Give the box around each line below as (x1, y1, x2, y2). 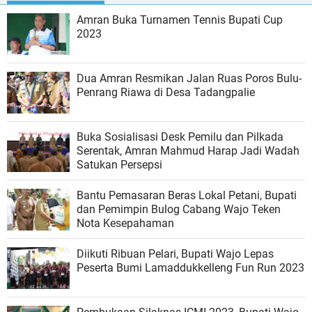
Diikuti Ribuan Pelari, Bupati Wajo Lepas (77, 247, 274, 260)
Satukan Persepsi (77, 158, 162, 171)
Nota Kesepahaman (77, 217, 174, 230)
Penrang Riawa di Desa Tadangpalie (77, 86, 255, 99)
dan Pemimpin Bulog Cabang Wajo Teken (77, 203, 281, 216)
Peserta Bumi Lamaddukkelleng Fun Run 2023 (77, 261, 304, 274)
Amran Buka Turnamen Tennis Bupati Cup (77, 13, 283, 26)
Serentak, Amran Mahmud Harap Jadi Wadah (77, 144, 299, 157)
